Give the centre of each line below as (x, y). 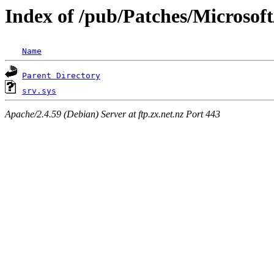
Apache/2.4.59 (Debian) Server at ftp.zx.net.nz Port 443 (113, 114)
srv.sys (39, 91)
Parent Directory (61, 76)
